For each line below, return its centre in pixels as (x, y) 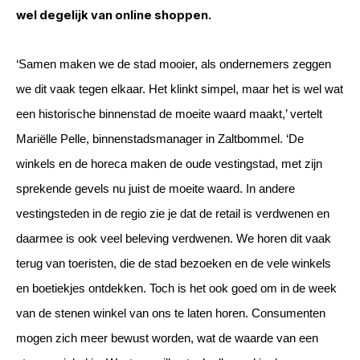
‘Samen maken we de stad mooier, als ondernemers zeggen (174, 64)
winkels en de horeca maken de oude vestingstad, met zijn (169, 164)
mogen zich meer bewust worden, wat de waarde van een (167, 338)
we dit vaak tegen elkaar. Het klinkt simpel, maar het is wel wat (180, 89)
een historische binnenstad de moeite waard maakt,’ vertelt (169, 114)
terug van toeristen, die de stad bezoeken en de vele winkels (174, 264)
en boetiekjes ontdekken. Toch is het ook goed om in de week (176, 288)
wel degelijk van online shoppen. (114, 15)
